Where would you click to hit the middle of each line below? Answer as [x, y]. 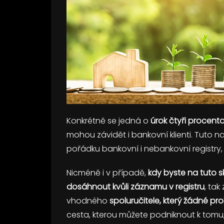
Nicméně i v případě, [107, 173]
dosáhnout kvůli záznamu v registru [135, 187]
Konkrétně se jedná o [108, 121]
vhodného [88, 201]
